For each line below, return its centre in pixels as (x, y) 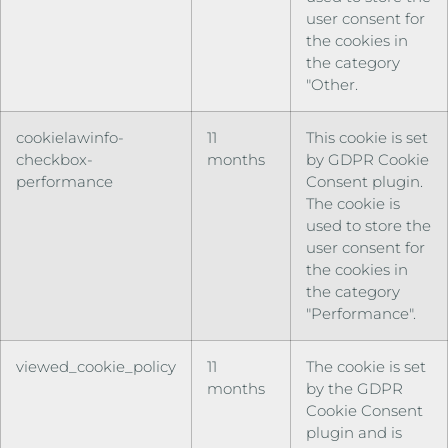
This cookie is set (367, 138)
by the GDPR (354, 389)
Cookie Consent (364, 411)
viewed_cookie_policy (96, 367)
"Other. (332, 85)
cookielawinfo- (70, 138)
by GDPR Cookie (367, 160)
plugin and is (354, 433)
